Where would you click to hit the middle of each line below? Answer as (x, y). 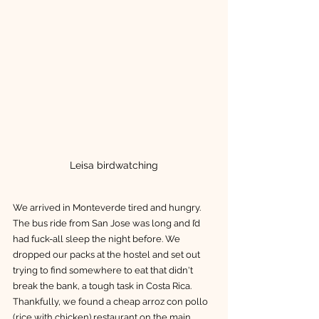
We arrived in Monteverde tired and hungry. (108, 207)
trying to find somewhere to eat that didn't (104, 270)
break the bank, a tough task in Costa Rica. (103, 286)
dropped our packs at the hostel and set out (108, 254)
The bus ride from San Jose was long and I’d (108, 223)
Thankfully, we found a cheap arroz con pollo (111, 301)
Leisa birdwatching (114, 165)
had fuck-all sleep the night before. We (98, 239)
